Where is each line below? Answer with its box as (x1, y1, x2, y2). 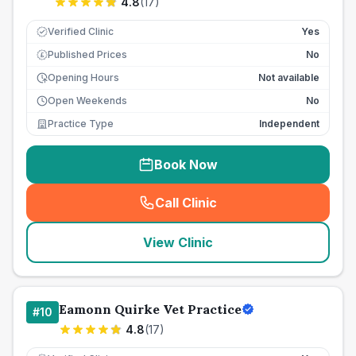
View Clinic (143, 234, 213, 250)
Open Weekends (48, 95, 127, 106)
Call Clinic (155, 195, 217, 211)
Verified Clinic (48, 25, 114, 37)
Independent (259, 118, 319, 130)
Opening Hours (48, 72, 119, 83)
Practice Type (48, 118, 114, 130)
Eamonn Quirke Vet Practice (59, 301, 242, 317)
